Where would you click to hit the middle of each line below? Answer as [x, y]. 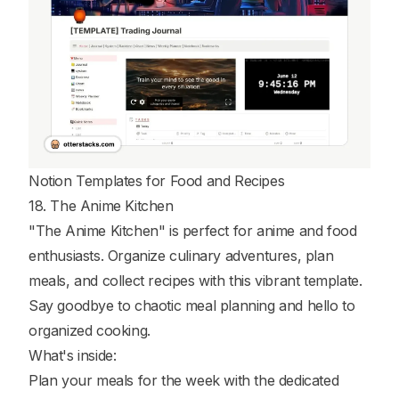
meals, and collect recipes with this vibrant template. [195, 280]
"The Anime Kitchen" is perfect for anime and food [193, 230]
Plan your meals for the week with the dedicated [184, 380]
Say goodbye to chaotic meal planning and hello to [192, 305]
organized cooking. [90, 330]
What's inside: [73, 355]
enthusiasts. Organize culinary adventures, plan [181, 255]
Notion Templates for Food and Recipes [157, 180]
